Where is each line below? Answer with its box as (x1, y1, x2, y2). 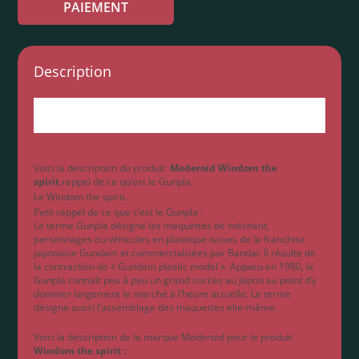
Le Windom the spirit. (34, 190, 128, 204)
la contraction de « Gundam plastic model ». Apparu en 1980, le (34, 260, 315, 274)
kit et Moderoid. (34, 115, 122, 134)
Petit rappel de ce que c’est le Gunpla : (34, 205, 204, 220)
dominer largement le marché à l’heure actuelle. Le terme (34, 287, 292, 301)
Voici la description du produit (34, 161, 171, 175)
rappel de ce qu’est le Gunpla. (59, 175, 194, 189)
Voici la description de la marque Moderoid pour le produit (34, 330, 293, 345)
